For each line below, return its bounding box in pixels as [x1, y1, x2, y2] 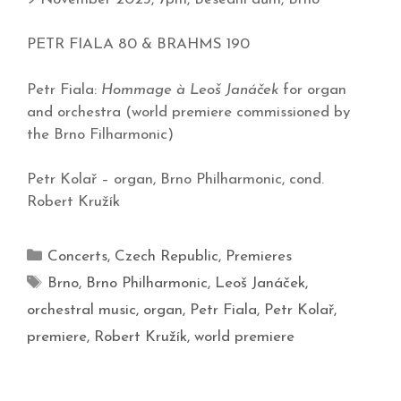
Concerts [47, 249, 108, 265]
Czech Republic [115, 249, 219, 265]
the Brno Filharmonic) [27, 126, 174, 142]
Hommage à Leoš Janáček [101, 81, 278, 98]
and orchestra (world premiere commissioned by [27, 104, 350, 120]
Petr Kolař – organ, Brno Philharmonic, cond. [27, 172, 324, 188]
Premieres [226, 249, 293, 265]
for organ [278, 81, 346, 98]
